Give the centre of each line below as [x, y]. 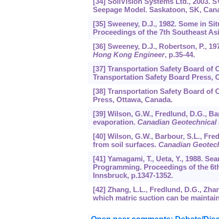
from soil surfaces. [125, 145]
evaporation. [115, 122]
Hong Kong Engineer [129, 55]
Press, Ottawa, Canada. [132, 100]
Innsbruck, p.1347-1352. [133, 175]
